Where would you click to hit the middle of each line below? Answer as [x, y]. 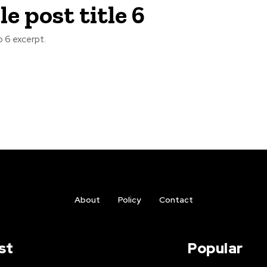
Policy [129, 200]
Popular [215, 249]
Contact [176, 200]
